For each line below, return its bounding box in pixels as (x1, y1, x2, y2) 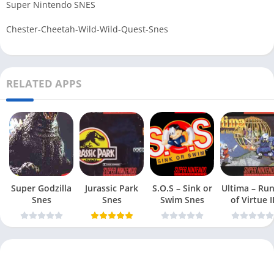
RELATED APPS (6, 76, 81, 91)
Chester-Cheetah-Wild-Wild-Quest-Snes (6, 23, 168, 35)
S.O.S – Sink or (152, 182, 212, 194)
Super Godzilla (11, 182, 72, 194)
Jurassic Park (85, 182, 138, 194)
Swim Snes (184, 193, 204, 206)
